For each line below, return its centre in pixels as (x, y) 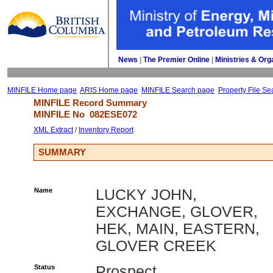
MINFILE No (62, 114)
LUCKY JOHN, (146, 195)
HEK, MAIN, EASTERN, (178, 229)
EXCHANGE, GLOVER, (177, 212)
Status (44, 267)
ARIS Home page (109, 90)
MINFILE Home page (42, 90)
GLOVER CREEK (156, 246)
